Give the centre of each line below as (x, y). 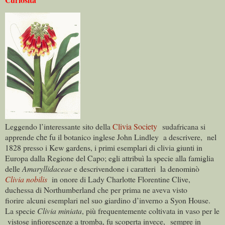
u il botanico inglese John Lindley (106, 137)
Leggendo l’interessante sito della (59, 126)
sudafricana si (184, 126)
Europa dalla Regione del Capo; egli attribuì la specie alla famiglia (109, 158)
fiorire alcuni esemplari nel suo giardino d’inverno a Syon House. (108, 200)
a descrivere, (184, 137)
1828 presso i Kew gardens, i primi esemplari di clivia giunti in (104, 147)
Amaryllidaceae (47, 168)
